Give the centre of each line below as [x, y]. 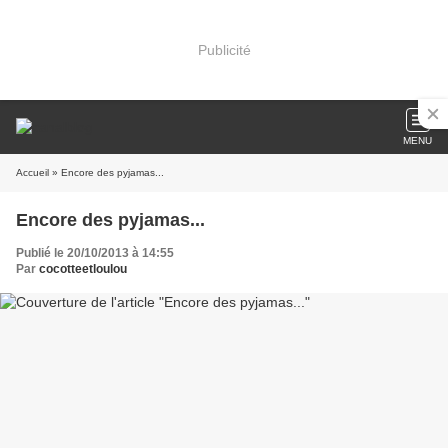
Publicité [224, 49]
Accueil [32, 172]
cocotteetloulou [83, 269]
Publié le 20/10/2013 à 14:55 [95, 253]
